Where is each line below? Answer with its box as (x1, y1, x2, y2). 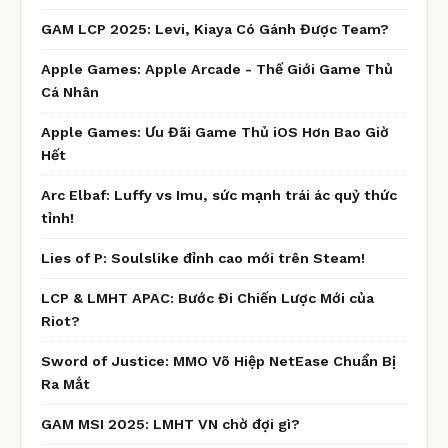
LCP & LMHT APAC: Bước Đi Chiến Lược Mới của (41, 289, 374, 306)
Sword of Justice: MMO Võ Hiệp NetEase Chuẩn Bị (41, 352, 396, 369)
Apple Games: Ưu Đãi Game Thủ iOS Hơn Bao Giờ (41, 123, 389, 140)
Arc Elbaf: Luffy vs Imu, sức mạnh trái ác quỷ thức (41, 186, 397, 203)
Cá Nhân (41, 83, 99, 100)
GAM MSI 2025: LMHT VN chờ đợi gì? (41, 415, 300, 432)
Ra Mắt (41, 375, 90, 392)
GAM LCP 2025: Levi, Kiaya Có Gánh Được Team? (41, 20, 389, 37)
